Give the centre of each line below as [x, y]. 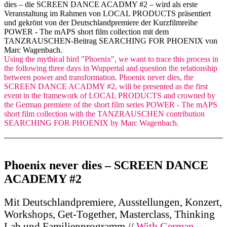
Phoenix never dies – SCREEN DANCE [106, 165]
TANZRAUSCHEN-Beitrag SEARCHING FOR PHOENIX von [111, 41]
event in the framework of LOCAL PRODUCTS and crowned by [110, 95]
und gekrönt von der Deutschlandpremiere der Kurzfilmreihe [101, 22]
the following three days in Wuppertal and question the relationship [111, 68]
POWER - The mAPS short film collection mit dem [86, 31]
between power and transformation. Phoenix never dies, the [99, 77]
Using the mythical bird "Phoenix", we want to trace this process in [111, 59]
